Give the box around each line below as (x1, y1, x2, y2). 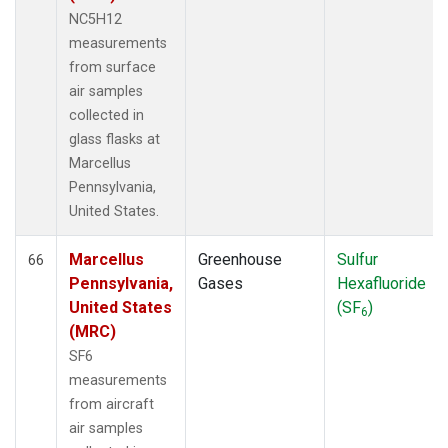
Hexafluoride (337, 273, 426, 293)
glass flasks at (69, 130, 160, 148)
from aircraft (69, 395, 154, 413)
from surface (69, 58, 156, 76)
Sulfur (337, 249, 378, 269)
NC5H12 (69, 10, 122, 28)
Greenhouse (198, 249, 282, 269)
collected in (69, 106, 144, 124)
